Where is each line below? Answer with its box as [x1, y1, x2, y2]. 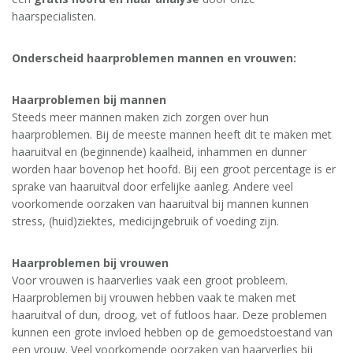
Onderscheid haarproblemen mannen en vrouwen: [12, 50, 296, 65]
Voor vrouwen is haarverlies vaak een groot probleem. [12, 273, 288, 288]
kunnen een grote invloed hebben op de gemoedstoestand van [12, 325, 333, 340]
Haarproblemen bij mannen [12, 92, 166, 107]
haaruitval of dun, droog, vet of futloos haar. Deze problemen [12, 307, 327, 322]
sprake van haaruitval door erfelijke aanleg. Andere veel [12, 179, 293, 194]
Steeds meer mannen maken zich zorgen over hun [12, 110, 269, 124]
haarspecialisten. [12, 9, 96, 24]
